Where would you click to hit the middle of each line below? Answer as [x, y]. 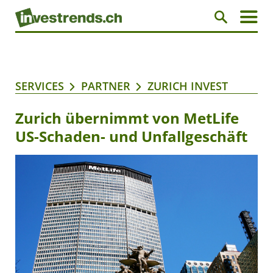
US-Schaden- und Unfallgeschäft [131, 136]
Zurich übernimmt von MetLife [127, 118]
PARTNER [106, 86]
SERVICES [40, 86]
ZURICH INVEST [188, 86]
